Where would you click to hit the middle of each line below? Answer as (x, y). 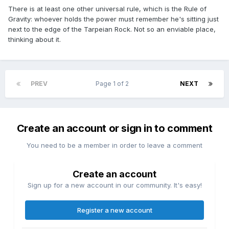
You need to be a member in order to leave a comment (114, 145)
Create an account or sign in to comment (114, 129)
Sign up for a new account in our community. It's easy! (114, 185)
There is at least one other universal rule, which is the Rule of (107, 9)
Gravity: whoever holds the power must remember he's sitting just (113, 19)
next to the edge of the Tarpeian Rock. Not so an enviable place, (112, 29)
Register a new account (114, 210)
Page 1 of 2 (114, 84)
